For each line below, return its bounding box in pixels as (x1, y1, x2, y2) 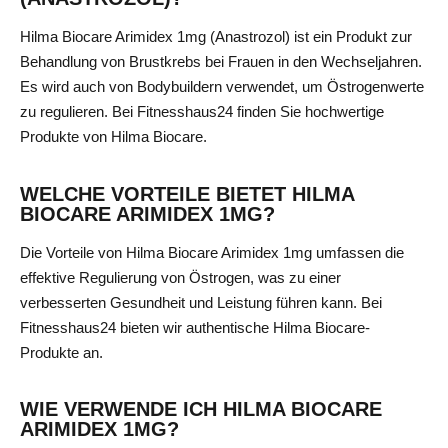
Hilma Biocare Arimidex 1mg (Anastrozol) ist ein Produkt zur (20, 28, 412, 46)
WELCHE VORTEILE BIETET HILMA (20, 182, 354, 205)
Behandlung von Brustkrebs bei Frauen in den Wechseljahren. (20, 53, 422, 71)
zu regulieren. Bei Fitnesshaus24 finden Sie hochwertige (20, 103, 384, 121)
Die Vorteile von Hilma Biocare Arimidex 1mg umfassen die (20, 243, 404, 261)
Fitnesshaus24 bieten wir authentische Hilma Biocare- (20, 318, 370, 336)
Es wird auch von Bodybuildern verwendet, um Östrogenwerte (20, 78, 424, 96)
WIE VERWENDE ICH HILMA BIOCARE (20, 397, 382, 420)
